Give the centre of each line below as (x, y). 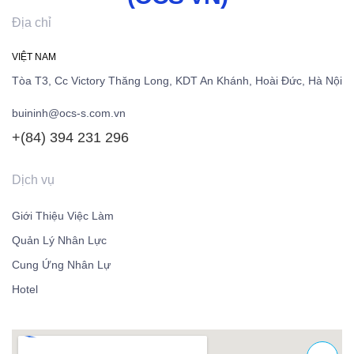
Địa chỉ (32, 22)
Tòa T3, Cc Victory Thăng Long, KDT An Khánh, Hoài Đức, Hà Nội (177, 80)
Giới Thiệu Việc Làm (63, 216)
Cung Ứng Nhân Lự (61, 265)
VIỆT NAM (34, 56)
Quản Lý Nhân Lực (59, 241)
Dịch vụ (33, 180)
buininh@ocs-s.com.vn (69, 113)
